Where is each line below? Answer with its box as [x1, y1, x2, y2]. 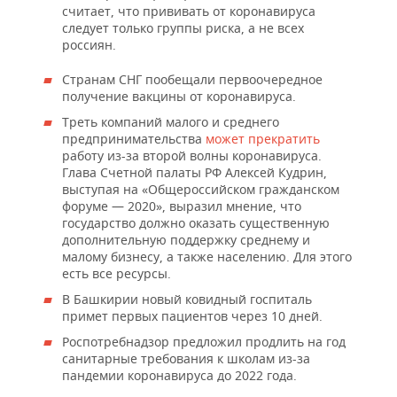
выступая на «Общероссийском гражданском [62, 181, 339, 198]
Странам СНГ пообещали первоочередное [62, 71, 323, 89]
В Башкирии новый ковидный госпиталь [62, 291, 312, 308]
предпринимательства [62, 130, 202, 148]
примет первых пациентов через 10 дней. [62, 307, 323, 325]
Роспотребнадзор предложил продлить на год [62, 333, 346, 351]
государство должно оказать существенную [62, 214, 330, 232]
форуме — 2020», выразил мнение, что [62, 198, 301, 215]
